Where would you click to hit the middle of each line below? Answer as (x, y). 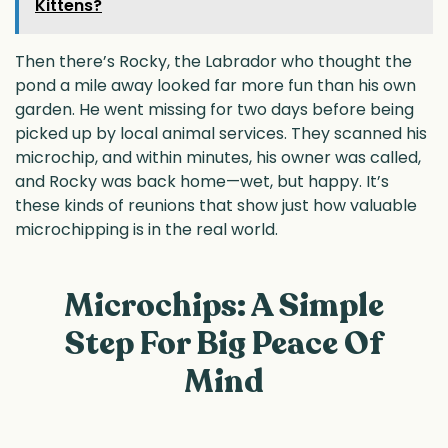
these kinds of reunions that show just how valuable (216, 206)
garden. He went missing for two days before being (214, 110)
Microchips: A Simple (224, 305)
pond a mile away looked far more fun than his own (215, 86)
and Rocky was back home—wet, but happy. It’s (202, 182)
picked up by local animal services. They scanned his (221, 134)
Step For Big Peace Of (224, 343)
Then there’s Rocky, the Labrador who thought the (213, 62)
